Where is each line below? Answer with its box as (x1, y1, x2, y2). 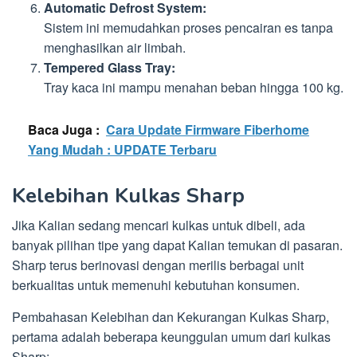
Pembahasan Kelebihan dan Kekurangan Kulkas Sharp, (12, 307, 329, 326)
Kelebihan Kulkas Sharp (12, 181, 245, 210)
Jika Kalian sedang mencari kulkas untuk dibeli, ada (12, 215, 305, 234)
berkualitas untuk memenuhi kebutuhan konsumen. (12, 275, 300, 294)
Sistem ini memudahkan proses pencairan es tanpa (44, 18, 333, 37)
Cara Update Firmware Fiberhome (106, 120, 309, 139)
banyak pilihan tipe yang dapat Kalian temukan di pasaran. (12, 235, 343, 254)
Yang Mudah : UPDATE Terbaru (28, 139, 217, 159)
